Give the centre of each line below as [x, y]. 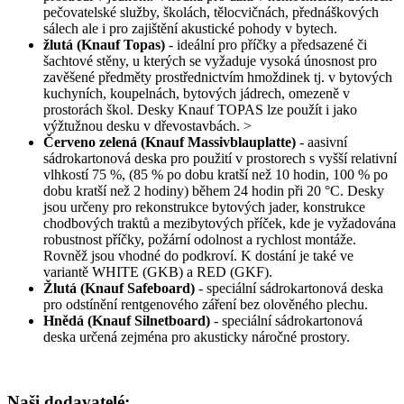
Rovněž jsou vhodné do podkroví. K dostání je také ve [198, 255]
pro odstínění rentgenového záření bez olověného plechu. [206, 304]
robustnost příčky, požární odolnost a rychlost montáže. [200, 239]
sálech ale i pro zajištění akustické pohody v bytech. [190, 28]
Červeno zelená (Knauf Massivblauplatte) [170, 142]
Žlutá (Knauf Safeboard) [119, 288]
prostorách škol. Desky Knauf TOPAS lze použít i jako [200, 109]
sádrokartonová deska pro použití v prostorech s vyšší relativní [220, 158]
